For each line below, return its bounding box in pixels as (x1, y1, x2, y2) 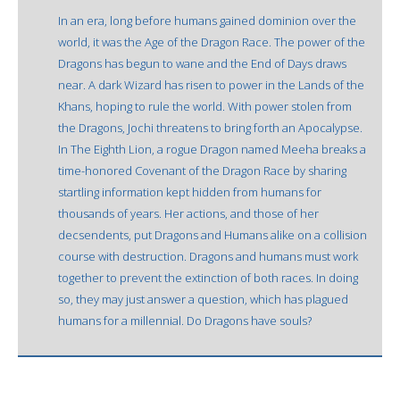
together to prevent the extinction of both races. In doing (58, 269, 358, 286)
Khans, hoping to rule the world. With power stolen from (58, 97, 352, 114)
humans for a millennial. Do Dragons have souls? (58, 312, 312, 329)
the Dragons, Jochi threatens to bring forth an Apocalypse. (58, 119, 362, 136)
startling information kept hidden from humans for (58, 183, 321, 200)
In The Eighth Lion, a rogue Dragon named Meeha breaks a (58, 140, 366, 157)
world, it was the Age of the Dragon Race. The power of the (58, 33, 365, 50)
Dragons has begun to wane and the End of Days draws (58, 54, 346, 71)
